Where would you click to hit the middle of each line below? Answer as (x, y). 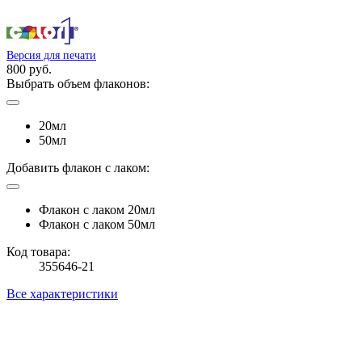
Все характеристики (62, 293)
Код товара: (38, 251)
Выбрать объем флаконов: (78, 83)
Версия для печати (51, 55)
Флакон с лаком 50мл (97, 224)
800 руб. (29, 69)
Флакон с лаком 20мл (97, 209)
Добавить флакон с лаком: (78, 167)
